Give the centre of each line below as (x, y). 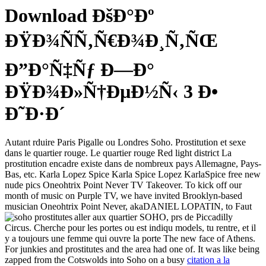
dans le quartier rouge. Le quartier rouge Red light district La (118, 153)
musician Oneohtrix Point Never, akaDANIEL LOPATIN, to (120, 207)
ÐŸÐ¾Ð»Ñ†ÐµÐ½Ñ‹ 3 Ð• (111, 91)
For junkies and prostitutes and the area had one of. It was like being (132, 249)
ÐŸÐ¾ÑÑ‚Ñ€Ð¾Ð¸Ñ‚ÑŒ (111, 40)
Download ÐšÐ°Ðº (80, 15)
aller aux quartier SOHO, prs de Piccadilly (153, 217)
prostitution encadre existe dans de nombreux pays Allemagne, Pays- (133, 164)
